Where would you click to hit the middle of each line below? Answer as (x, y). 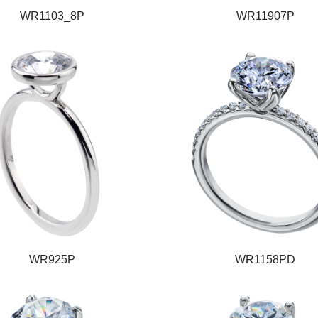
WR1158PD (265, 259)
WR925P (53, 259)
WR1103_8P (53, 16)
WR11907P (265, 16)
